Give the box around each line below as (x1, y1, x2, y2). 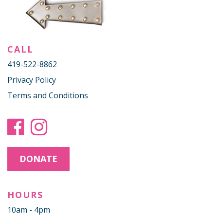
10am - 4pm (7, 204, 50, 215)
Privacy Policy (7, 74, 56, 85)
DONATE (19, 153, 57, 164)
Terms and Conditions (7, 90, 88, 101)
